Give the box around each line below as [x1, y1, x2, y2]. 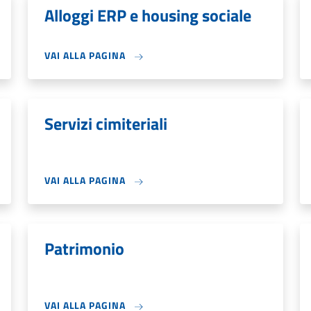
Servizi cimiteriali [44, 111, 167, 136]
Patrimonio [44, 236, 124, 261]
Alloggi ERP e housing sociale [44, 3, 251, 28]
